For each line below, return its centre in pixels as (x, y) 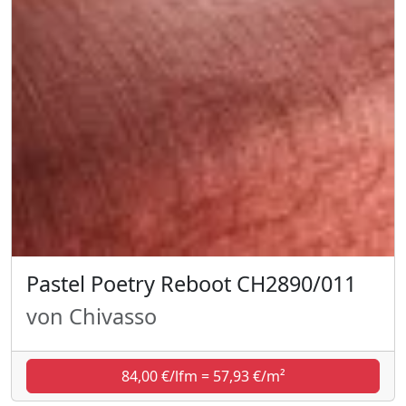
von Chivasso (92, 316)
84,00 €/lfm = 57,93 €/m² (203, 376)
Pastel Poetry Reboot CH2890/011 (191, 283)
